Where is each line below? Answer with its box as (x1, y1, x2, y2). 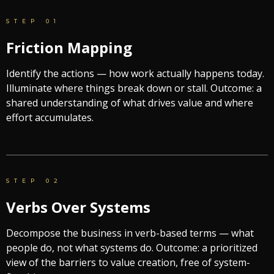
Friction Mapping (6, 37, 132, 57)
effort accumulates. (6, 110, 94, 124)
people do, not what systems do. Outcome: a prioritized (6, 240, 257, 254)
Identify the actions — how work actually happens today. (6, 66, 264, 80)
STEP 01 (6, 18, 61, 25)
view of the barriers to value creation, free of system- (6, 255, 250, 269)
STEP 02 (6, 177, 62, 185)
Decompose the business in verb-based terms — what (6, 226, 254, 240)
